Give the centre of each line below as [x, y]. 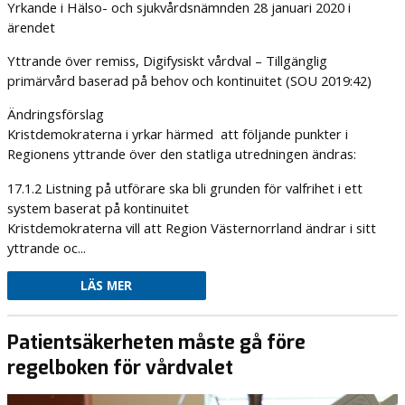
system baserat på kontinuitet [98, 207]
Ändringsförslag [55, 114]
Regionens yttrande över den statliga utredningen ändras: [181, 154]
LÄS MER [107, 286]
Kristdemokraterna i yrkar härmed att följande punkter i [177, 134]
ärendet [31, 27]
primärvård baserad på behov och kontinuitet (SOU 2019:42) [189, 81]
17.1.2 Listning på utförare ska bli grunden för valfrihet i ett [184, 188]
